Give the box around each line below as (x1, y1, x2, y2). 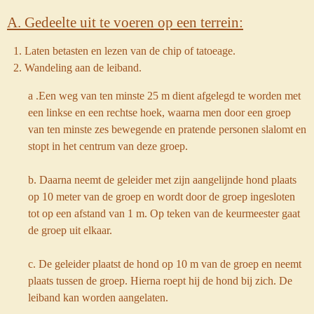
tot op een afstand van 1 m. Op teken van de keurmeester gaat (28, 207, 300, 221)
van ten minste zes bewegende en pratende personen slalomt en (28, 123, 306, 137)
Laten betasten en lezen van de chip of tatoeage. (24, 43, 235, 57)
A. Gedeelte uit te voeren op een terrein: (7, 13, 243, 31)
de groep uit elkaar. (28, 224, 112, 238)
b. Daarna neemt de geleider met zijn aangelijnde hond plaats (28, 173, 296, 187)
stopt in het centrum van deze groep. (28, 139, 188, 153)
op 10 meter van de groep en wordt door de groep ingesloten (28, 190, 295, 204)
